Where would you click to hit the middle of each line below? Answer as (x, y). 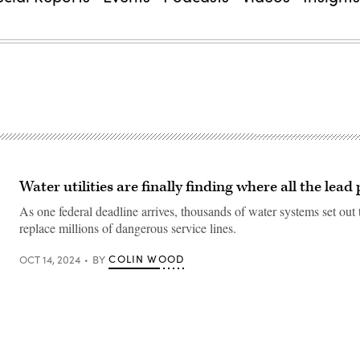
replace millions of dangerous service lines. (128, 228)
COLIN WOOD (147, 259)
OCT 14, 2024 (50, 259)
